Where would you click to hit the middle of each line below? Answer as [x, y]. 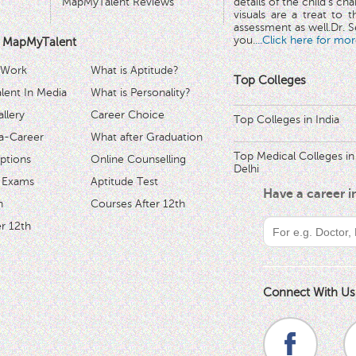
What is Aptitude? [135, 70]
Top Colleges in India [286, 120]
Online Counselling [138, 159]
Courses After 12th [138, 203]
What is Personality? [141, 92]
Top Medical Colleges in [294, 157]
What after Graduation [147, 137]
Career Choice [128, 114]
